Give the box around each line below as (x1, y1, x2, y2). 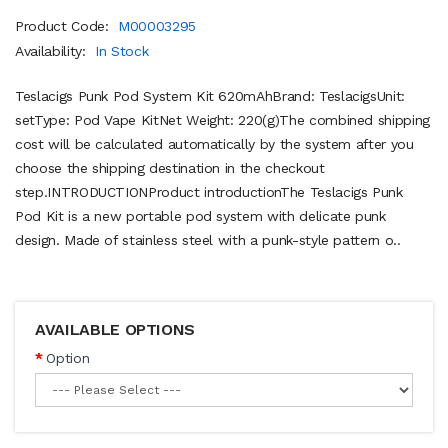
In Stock (95, 42, 149, 59)
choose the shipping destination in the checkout (15, 159, 325, 176)
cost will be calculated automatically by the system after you (15, 135, 414, 152)
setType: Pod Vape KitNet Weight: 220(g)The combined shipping (15, 111, 430, 128)
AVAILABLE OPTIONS (35, 319, 196, 339)
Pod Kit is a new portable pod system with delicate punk (15, 207, 386, 224)
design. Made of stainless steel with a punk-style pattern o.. (15, 231, 401, 248)
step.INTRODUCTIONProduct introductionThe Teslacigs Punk (15, 183, 403, 200)
